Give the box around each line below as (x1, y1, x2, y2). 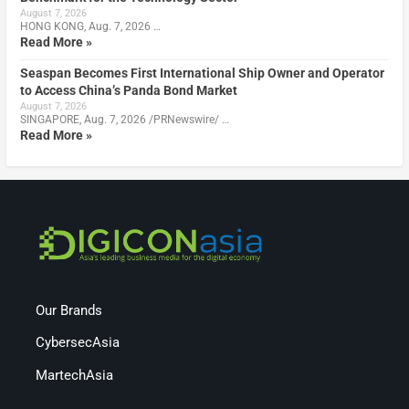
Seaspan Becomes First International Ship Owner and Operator (19, 65, 384, 80)
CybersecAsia (36, 334, 121, 351)
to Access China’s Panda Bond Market (19, 82, 237, 98)
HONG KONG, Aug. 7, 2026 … (19, 19, 161, 33)
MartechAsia (36, 366, 114, 383)
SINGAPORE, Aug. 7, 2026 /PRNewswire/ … (19, 112, 229, 126)
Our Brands (36, 301, 103, 319)
